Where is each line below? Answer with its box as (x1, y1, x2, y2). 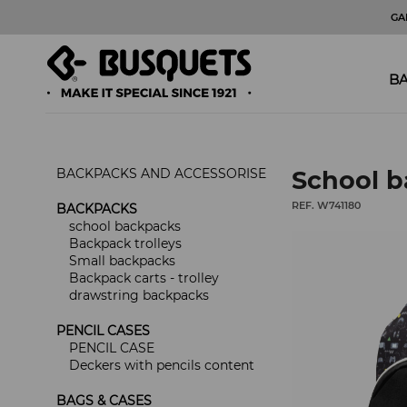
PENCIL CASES (56, 323, 150, 340)
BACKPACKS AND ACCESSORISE (56, 165, 266, 183)
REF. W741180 (292, 199, 362, 213)
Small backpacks (69, 253, 175, 270)
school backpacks (69, 218, 181, 235)
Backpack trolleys (69, 235, 182, 253)
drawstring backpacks (69, 287, 209, 304)
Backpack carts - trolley (69, 270, 219, 287)
